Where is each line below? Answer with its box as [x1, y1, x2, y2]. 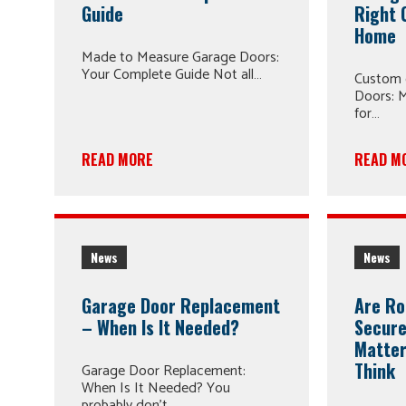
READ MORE [82, 149, 153, 171]
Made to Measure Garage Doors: [82, 45, 279, 71]
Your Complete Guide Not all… [82, 63, 262, 88]
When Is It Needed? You [82, 375, 230, 401]
